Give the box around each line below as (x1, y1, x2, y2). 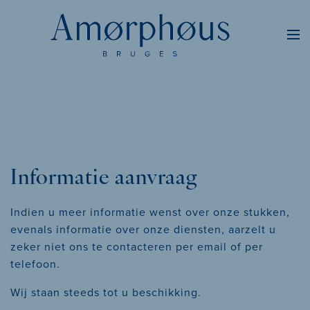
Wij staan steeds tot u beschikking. (10, 284, 201, 300)
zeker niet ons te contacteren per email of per (10, 239, 263, 255)
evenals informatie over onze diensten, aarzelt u (10, 221, 276, 237)
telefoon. (10, 256, 60, 272)
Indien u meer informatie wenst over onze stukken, (10, 204, 290, 220)
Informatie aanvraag (10, 168, 197, 190)
